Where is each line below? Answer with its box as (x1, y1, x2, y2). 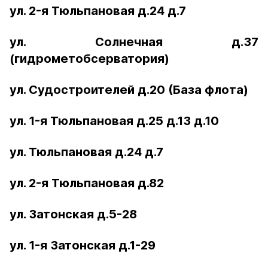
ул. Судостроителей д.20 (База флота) (10, 83, 248, 97)
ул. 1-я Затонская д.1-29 (10, 238, 156, 252)
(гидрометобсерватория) (10, 51, 169, 66)
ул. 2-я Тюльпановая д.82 (10, 176, 164, 190)
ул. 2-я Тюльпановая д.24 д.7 (10, 4, 186, 18)
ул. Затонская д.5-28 (10, 207, 137, 221)
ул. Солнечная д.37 (10, 35, 258, 49)
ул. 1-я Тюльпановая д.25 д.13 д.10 (10, 114, 219, 128)
